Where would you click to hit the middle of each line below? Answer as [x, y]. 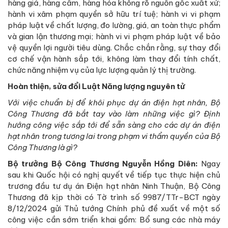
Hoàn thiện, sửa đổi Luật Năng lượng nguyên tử [96, 86]
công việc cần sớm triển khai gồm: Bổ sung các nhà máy [114, 219]
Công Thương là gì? [42, 147]
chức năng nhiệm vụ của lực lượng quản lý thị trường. [102, 70]
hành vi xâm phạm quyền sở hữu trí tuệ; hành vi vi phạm [114, 14]
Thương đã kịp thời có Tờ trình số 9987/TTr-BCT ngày [114, 197]
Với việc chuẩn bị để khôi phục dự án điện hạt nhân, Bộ [114, 102]
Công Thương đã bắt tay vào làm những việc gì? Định [114, 113]
